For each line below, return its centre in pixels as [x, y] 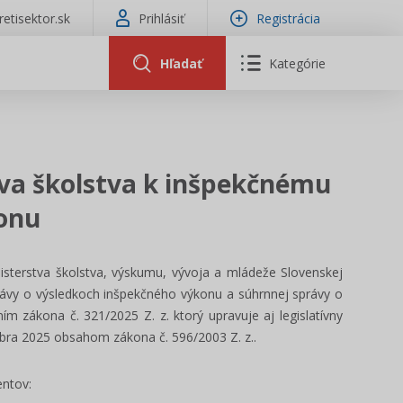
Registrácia [288, 18]
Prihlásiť [161, 18]
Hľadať [181, 63]
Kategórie [298, 63]
